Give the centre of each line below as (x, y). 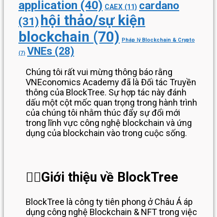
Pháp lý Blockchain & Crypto (158, 40)
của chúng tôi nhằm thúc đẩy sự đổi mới (103, 112)
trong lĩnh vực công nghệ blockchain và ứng (109, 123)
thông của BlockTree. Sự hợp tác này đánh (106, 92)
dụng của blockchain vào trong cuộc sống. (106, 133)
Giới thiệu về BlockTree (110, 178)
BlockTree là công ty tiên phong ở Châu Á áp (109, 201)
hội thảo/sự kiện (93, 20)
